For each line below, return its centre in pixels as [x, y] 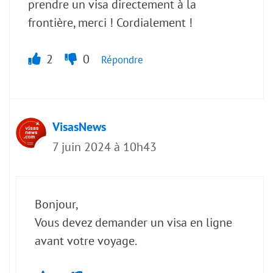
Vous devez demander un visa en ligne [133, 223]
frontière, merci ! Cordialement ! [110, 23]
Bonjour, [57, 204]
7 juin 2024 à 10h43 [105, 147]
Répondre [122, 60]
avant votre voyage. [86, 241]
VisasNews [79, 127]
